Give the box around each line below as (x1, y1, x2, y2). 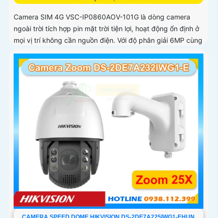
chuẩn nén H (14, 47, 54, 56)
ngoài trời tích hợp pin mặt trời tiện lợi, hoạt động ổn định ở (14, 24, 199, 33)
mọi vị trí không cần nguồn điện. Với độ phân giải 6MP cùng (14, 36, 202, 44)
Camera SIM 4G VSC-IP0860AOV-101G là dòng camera (14, 12, 190, 21)
